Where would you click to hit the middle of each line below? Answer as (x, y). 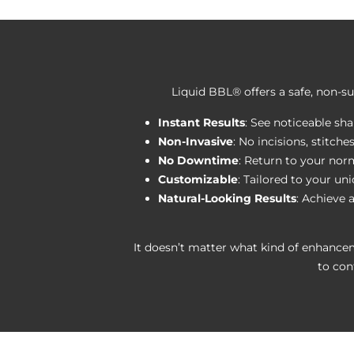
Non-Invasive (196, 135)
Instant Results (201, 116)
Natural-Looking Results (227, 192)
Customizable (198, 173)
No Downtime (198, 154)
